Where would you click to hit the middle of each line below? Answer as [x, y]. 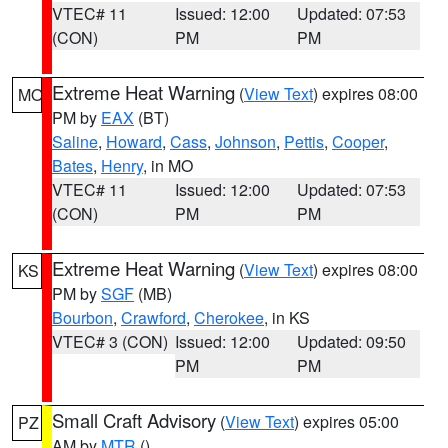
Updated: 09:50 [352, 341]
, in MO [168, 165]
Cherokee [229, 317]
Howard [134, 141]
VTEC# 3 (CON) [110, 341]
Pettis [304, 141]
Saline [75, 141]
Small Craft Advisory [134, 420]
